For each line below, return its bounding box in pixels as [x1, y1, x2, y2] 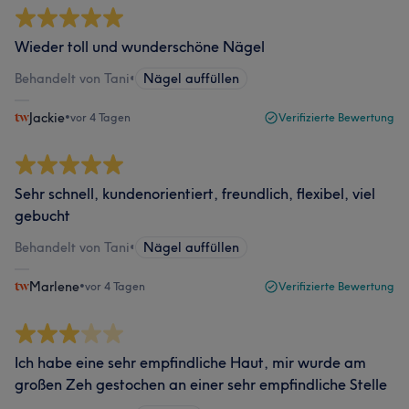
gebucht [15, 206, 70, 225]
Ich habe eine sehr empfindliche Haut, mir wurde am [15, 353, 366, 372]
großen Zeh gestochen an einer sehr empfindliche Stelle [15, 375, 387, 393]
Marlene [29, 278, 79, 295]
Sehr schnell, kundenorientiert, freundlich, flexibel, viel [15, 184, 375, 203]
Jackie [29, 110, 65, 126]
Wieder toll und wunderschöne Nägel [15, 37, 265, 56]
